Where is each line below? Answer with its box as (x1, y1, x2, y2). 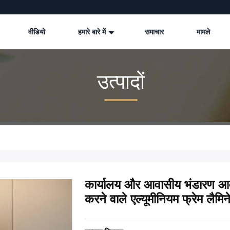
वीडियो (28, 28, 45, 36)
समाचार (145, 28, 164, 36)
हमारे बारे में (78, 28, 108, 36)
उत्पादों (97, 70, 145, 94)
